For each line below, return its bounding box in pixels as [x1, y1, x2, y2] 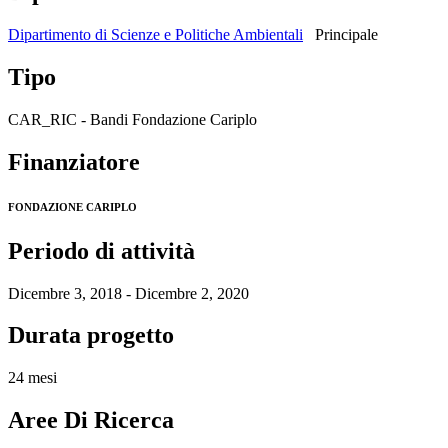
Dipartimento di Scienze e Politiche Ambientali [8, 25, 303, 43]
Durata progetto [8, 322, 174, 349]
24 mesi [8, 369, 57, 387]
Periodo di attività [8, 237, 195, 264]
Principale [315, 25, 378, 43]
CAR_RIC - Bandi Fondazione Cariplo [8, 110, 257, 128]
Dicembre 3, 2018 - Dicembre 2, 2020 [8, 284, 249, 302]
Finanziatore [8, 148, 140, 175]
